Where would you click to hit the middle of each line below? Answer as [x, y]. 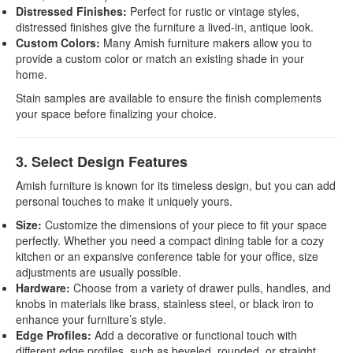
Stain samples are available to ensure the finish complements [169, 98]
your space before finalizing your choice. [116, 113]
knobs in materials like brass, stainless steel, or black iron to [165, 303]
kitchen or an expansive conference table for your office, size [167, 256]
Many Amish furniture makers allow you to [206, 43]
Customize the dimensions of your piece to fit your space [184, 225]
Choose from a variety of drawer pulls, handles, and [201, 288]
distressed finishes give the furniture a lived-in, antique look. [165, 27]
